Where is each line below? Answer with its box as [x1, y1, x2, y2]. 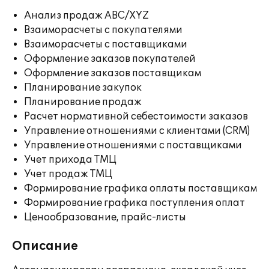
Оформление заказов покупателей [24, 53, 196, 65]
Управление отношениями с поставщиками [24, 139, 242, 151]
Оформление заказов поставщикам [24, 67, 201, 79]
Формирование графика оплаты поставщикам [24, 183, 257, 195]
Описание [12, 239, 78, 253]
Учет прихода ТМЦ [24, 154, 116, 166]
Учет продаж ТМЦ [24, 168, 112, 180]
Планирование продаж [24, 96, 142, 108]
